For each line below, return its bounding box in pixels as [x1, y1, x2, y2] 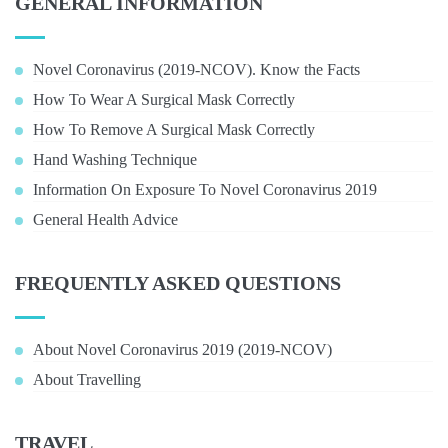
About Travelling [33, 371, 141, 388]
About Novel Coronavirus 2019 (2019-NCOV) [33, 341, 332, 358]
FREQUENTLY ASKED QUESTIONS [15, 272, 341, 294]
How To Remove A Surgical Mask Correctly [33, 121, 315, 138]
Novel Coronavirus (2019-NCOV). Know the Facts [33, 61, 360, 78]
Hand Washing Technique [33, 151, 197, 168]
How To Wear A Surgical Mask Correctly [33, 91, 295, 108]
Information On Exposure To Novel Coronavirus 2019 [33, 181, 377, 198]
